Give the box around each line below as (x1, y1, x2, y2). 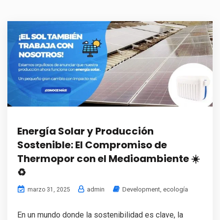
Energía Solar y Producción (17, 124, 154, 138)
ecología (163, 186, 188, 193)
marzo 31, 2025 (26, 186, 70, 193)
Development (122, 186, 160, 193)
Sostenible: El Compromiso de (17, 138, 167, 152)
